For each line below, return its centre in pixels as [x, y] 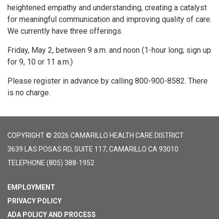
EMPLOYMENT [31, 187]
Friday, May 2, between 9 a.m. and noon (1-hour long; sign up [109, 50]
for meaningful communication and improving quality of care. [109, 19]
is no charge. [29, 93]
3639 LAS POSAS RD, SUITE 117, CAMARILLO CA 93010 [93, 149]
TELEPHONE [26, 163]
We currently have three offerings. [65, 31]
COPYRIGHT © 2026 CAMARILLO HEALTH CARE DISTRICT [96, 135]
